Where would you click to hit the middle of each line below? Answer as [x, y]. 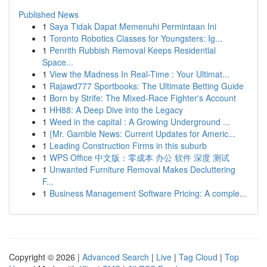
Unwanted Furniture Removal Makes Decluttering [142, 169]
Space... [58, 62]
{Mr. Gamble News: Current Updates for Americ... [142, 133]
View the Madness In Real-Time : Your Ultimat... [139, 74]
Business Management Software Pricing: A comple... [148, 193]
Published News [49, 14]
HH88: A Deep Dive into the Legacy [116, 110]
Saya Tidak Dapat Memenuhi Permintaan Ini [133, 26]
